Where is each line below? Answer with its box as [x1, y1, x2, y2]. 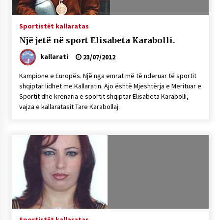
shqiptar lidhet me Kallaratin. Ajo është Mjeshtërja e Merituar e [19, 82, 201, 90]
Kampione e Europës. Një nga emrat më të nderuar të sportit [19, 71, 196, 80]
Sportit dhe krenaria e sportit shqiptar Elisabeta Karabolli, [19, 92, 189, 101]
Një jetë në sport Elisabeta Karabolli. [19, 35, 175, 45]
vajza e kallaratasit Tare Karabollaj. [19, 102, 120, 111]
